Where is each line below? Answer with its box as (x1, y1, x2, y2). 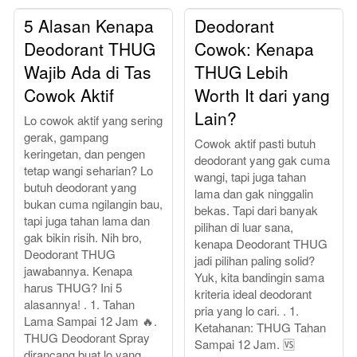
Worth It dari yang (194, 83, 330, 108)
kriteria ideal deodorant (194, 285, 312, 303)
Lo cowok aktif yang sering (24, 112, 163, 129)
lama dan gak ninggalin (194, 185, 313, 202)
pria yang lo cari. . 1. (194, 302, 299, 320)
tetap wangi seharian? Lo (24, 162, 153, 179)
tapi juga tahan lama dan (24, 212, 150, 229)
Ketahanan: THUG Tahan (194, 319, 326, 336)
